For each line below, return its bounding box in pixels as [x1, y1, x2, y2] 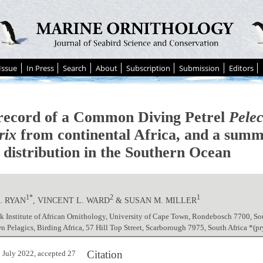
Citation [87, 248, 123, 261]
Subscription [126, 63, 170, 73]
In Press [26, 63, 54, 73]
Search [63, 63, 87, 73]
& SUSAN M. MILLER [113, 195, 197, 205]
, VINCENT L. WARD [33, 195, 110, 205]
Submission [179, 63, 220, 73]
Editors [228, 63, 254, 73]
